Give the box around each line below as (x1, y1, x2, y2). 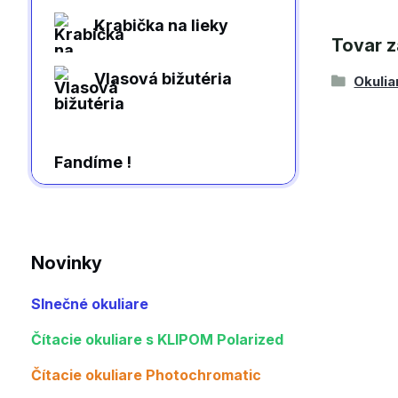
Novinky (31, 252, 102, 274)
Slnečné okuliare (31, 295, 148, 313)
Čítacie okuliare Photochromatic (31, 366, 261, 384)
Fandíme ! (54, 153, 131, 171)
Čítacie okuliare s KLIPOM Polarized (31, 330, 283, 348)
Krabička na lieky (94, 16, 228, 35)
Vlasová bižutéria (94, 69, 232, 88)
